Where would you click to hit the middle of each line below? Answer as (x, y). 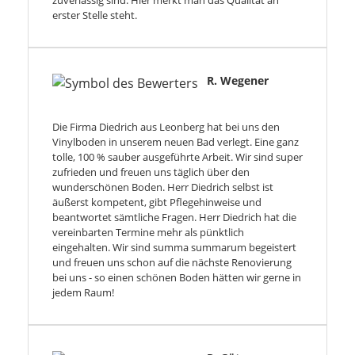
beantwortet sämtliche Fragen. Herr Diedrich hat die (174, 218)
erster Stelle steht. (95, 15)
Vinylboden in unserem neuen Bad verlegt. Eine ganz (176, 142)
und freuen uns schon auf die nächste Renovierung (172, 263)
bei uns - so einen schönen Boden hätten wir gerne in (177, 278)
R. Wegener (238, 81)
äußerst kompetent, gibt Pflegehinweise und (157, 202)
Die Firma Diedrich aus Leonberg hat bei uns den (166, 127)
